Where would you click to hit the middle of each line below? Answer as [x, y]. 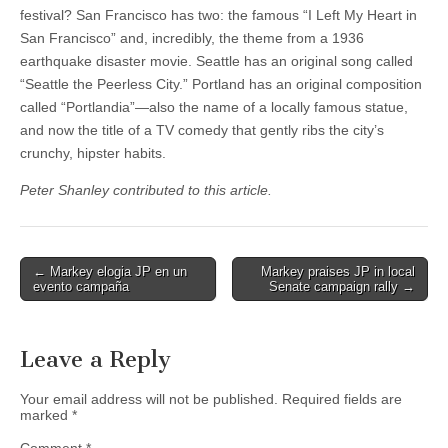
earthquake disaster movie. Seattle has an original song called [216, 61]
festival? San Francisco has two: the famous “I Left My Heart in [218, 15]
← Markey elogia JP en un [110, 271]
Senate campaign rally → [342, 286]
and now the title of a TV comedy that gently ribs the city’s [202, 130]
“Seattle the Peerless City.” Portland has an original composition [221, 84]
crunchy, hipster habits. [93, 153]
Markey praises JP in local [338, 271]
